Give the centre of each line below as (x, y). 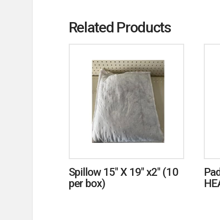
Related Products (120, 27)
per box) (87, 183)
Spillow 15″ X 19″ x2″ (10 (123, 172)
